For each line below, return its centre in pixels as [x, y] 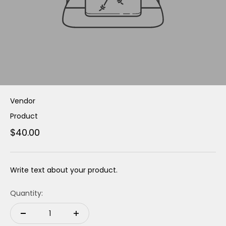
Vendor [23, 101]
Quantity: [26, 193]
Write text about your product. [64, 170]
